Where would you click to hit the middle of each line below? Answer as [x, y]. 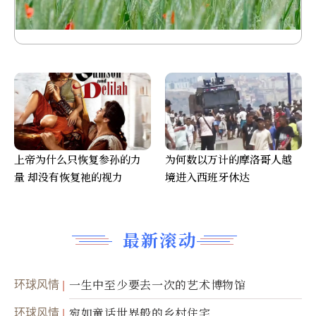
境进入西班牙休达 [207, 177]
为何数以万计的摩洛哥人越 [229, 159]
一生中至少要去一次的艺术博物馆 [158, 285]
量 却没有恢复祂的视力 [68, 177]
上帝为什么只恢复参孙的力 [78, 159]
